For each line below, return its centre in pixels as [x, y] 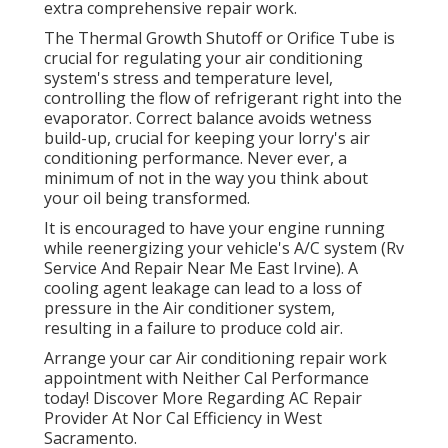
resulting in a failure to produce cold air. [193, 328]
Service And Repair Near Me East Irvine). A [201, 268]
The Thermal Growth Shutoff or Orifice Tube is [219, 38]
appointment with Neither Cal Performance [206, 378]
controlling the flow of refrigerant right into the [223, 98]
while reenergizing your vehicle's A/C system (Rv [224, 248]
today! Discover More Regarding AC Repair [203, 398]
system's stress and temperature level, [188, 78]
